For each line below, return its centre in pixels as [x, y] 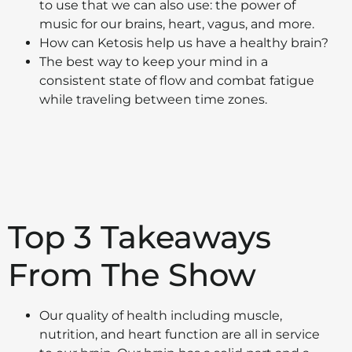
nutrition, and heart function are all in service [180, 334]
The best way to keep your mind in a [154, 62]
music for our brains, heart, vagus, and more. [177, 24]
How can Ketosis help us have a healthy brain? [184, 43]
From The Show [132, 274]
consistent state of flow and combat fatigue [177, 81]
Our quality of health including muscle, [161, 315]
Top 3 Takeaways [139, 236]
